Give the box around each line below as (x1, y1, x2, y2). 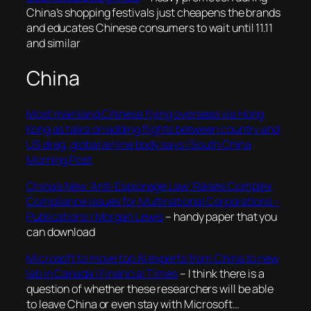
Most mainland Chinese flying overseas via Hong (26, 106, 264, 121)
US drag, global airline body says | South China (26, 136, 252, 152)
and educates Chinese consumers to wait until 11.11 (26, 20, 273, 36)
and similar (26, 35, 81, 51)
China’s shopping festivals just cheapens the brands (26, 5, 280, 21)
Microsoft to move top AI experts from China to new (26, 251, 279, 267)
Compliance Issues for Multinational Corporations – (26, 193, 280, 209)
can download (26, 224, 95, 239)
